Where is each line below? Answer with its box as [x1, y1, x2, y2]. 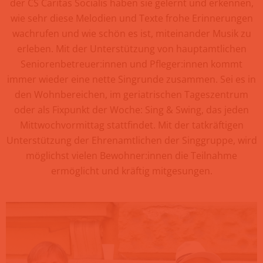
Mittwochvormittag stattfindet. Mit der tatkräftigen [19, 118, 244, 131]
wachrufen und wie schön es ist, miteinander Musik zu [12, 26, 251, 40]
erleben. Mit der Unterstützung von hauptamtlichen [16, 42, 247, 55]
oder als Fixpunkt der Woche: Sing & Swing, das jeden [14, 103, 249, 116]
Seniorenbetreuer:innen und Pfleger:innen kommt [21, 57, 242, 70]
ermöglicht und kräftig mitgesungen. [50, 164, 213, 177]
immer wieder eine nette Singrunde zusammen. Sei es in [7, 72, 256, 86]
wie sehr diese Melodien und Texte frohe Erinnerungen [10, 11, 253, 25]
